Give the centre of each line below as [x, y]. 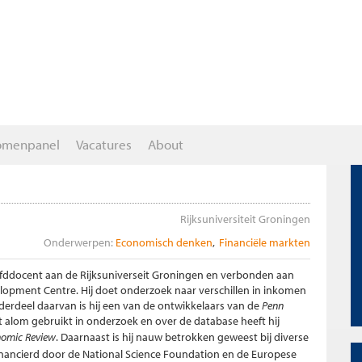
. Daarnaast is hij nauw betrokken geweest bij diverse [182, 337]
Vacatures [104, 144]
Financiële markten [265, 242]
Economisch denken [164, 242]
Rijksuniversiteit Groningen [245, 219]
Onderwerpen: [78, 242]
